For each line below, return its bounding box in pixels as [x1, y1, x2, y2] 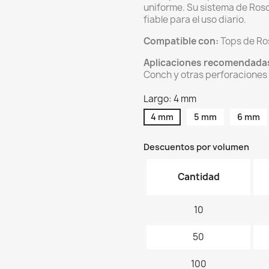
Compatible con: [144, 35, 219, 47]
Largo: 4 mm [144, 92, 196, 105]
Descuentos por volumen [144, 141, 249, 153]
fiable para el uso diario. [144, 13, 246, 26]
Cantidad [177, 171, 220, 183]
